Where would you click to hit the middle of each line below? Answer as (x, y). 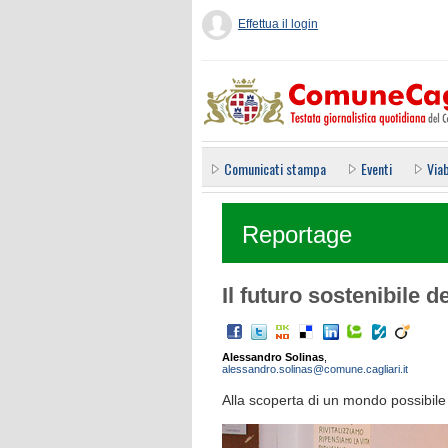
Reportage (297, 234)
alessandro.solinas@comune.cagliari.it (315, 368)
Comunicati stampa (275, 168)
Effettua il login (278, 24)
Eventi (376, 168)
